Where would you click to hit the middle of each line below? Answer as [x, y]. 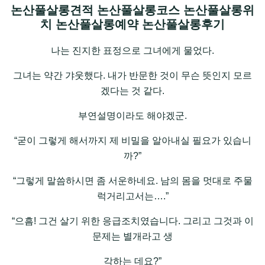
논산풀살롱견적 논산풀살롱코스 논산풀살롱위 [132, 10]
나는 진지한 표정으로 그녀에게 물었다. [132, 51]
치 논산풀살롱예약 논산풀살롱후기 [132, 25]
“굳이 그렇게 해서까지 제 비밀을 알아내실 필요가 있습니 [132, 141]
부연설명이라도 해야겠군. [132, 116]
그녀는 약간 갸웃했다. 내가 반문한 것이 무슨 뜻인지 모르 [132, 76]
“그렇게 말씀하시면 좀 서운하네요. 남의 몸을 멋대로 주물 [132, 181]
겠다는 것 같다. [132, 91]
